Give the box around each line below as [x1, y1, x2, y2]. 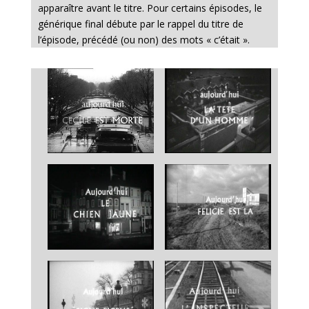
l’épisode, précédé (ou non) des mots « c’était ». [37, 33, 250, 46]
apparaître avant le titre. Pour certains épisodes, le [37, 1, 262, 14]
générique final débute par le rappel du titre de [37, 17, 243, 30]
